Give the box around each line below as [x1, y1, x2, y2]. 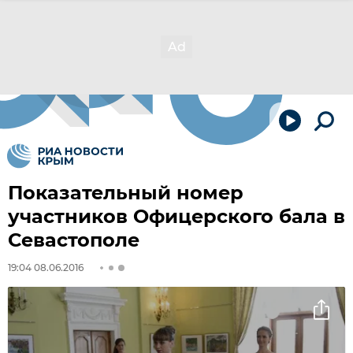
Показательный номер [8, 181, 243, 204]
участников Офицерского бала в [8, 205, 345, 228]
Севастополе [8, 229, 139, 251]
